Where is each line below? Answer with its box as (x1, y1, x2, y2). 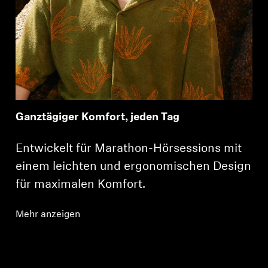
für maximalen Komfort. (16, 178, 146, 191)
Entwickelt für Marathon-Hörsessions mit (16, 142, 242, 155)
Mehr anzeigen (16, 209, 81, 220)
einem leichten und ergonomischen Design (16, 160, 252, 173)
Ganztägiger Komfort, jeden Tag (16, 111, 180, 123)
